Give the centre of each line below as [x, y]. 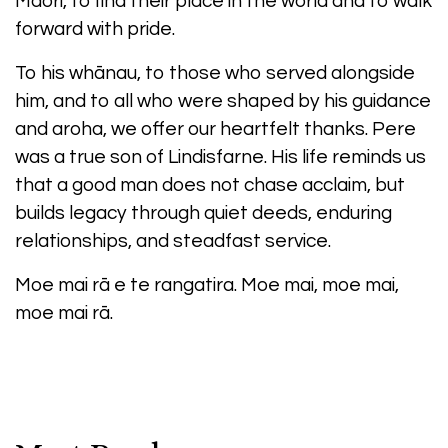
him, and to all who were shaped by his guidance [223, 100]
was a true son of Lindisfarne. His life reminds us [220, 156]
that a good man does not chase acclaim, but [210, 184]
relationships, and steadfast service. [173, 240]
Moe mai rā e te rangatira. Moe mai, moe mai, [207, 284]
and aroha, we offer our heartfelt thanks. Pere [215, 128]
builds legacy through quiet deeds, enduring [203, 212]
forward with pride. [95, 28]
